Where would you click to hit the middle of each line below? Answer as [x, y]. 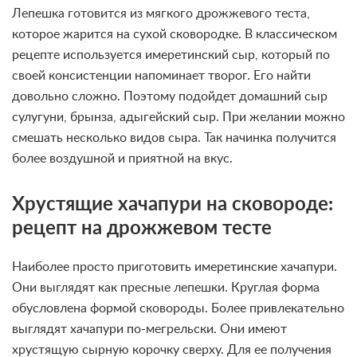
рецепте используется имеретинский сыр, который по [171, 55]
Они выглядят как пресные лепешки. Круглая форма [166, 288]
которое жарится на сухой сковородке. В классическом [175, 34]
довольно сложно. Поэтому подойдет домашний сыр [170, 96]
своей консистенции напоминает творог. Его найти [161, 76]
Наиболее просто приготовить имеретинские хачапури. [175, 267]
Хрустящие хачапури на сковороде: [173, 205]
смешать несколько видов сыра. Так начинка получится [174, 138]
